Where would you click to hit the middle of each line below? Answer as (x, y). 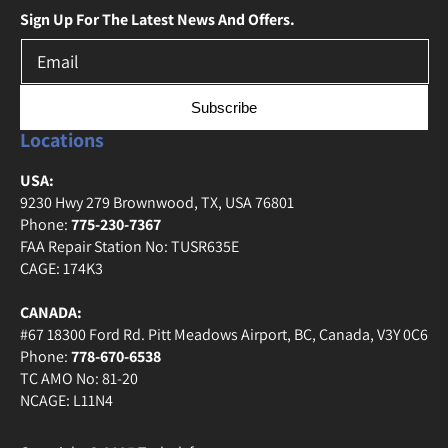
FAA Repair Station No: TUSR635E (129, 246)
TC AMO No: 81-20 (79, 378)
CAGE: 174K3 (61, 268)
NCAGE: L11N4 (66, 400)
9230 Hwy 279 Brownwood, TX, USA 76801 (157, 202)
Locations (62, 139)
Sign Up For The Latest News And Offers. (157, 19)
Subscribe (224, 107)
